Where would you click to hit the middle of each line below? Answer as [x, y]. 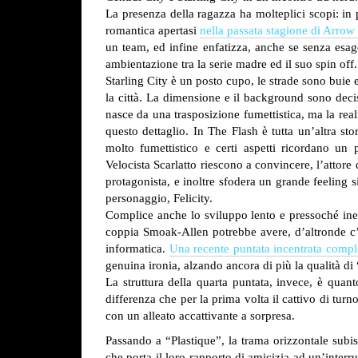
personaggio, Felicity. [159, 198]
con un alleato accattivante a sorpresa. [200, 316]
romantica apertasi [153, 30]
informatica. [137, 249]
